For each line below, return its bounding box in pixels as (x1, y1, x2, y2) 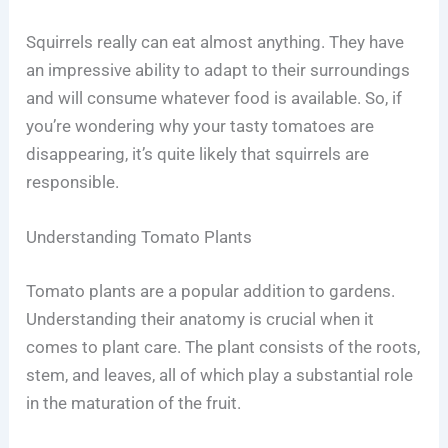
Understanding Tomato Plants (26, 227, 253, 248)
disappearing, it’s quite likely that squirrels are (26, 143, 370, 164)
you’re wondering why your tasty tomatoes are (26, 115, 375, 136)
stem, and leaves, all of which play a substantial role (26, 364, 414, 385)
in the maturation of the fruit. (26, 392, 242, 413)
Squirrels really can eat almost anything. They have (26, 31, 405, 52)
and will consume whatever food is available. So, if (26, 87, 403, 108)
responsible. (26, 171, 120, 192)
